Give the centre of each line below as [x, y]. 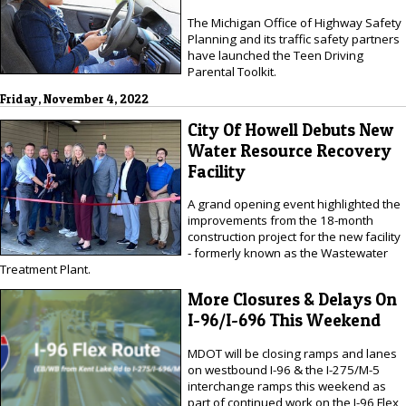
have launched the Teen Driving [275, 55]
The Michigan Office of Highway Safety [294, 22]
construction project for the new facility [294, 237]
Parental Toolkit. [232, 71]
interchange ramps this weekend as [286, 386]
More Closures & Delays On [292, 300]
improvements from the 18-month [280, 221]
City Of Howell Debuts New [290, 130]
